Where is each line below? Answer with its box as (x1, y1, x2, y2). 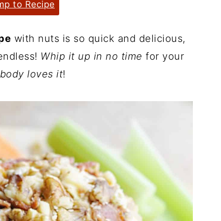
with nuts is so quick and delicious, (11, 33, 185, 44)
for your (142, 50, 184, 62)
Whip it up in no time (40, 50, 143, 62)
